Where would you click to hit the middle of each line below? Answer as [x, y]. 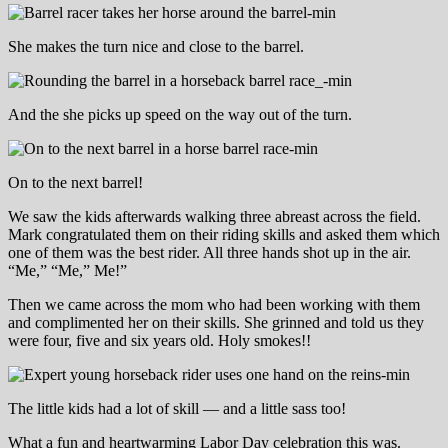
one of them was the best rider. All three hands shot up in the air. [209, 252]
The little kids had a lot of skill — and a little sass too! [177, 408]
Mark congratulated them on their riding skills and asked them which [224, 234]
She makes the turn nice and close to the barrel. [156, 46]
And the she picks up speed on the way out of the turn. [180, 114]
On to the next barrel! [75, 182]
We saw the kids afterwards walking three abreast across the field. [214, 216]
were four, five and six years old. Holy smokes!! [159, 340]
